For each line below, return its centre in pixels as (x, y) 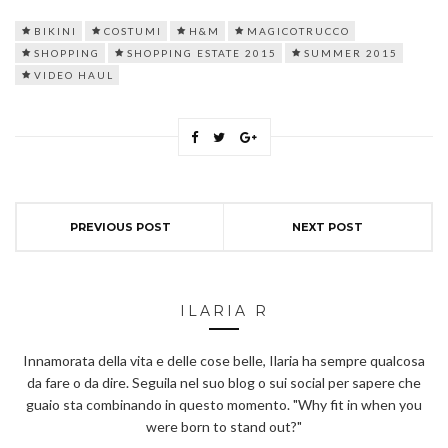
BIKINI (55, 30)
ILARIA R (224, 310)
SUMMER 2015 (351, 52)
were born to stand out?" (224, 426)
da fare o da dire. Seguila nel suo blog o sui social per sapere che (224, 382)
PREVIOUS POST (120, 226)
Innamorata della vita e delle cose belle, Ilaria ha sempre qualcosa (224, 360)
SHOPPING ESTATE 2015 (202, 52)
